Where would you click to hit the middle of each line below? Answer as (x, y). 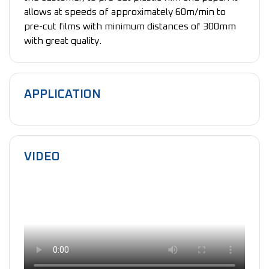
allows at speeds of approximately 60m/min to (125, 12)
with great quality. (63, 41)
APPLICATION (62, 94)
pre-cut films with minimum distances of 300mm (130, 26)
